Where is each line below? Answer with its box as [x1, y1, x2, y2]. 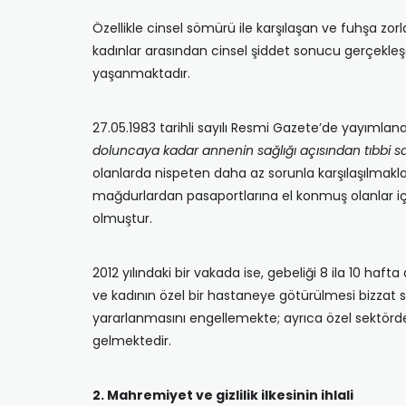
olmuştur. [92, 209, 152, 227]
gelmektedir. [92, 332, 171, 350]
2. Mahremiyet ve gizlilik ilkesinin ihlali [92, 386, 353, 404]
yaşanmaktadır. [92, 64, 190, 82]
